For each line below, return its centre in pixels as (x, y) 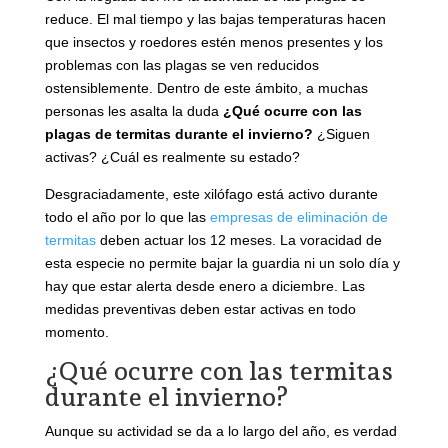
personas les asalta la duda (133, 111)
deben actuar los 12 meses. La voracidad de (238, 240)
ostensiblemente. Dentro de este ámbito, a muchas (206, 88)
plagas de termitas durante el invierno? (178, 134)
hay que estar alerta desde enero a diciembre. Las (204, 286)
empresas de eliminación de (298, 217)
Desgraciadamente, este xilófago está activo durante (211, 194)
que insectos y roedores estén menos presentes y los (213, 42)
